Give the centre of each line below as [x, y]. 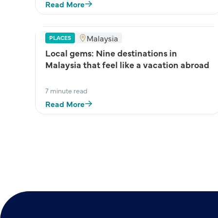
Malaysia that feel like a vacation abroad [127, 64]
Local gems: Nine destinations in [111, 53]
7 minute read [66, 91]
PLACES [60, 37]
